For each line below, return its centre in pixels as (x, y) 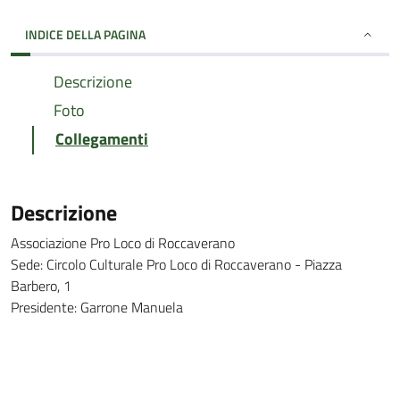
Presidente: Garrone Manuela (97, 307)
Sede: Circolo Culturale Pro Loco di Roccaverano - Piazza (176, 264)
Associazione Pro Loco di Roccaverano (123, 243)
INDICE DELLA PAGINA (85, 34)
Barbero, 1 (41, 286)
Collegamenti (102, 139)
